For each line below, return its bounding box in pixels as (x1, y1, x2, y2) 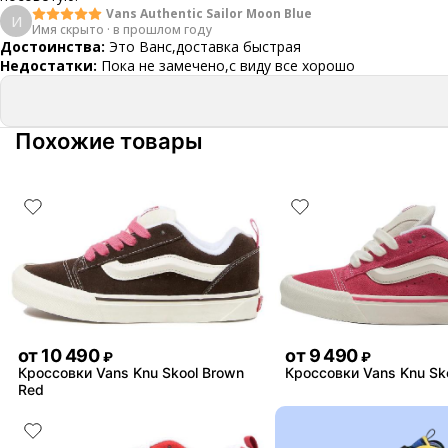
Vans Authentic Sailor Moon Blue (106, 4, 312, 22)
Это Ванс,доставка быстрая (109, 37, 301, 56)
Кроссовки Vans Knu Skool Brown (18, 363, 244, 381)
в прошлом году (113, 20, 212, 38)
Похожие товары (15, 128, 203, 154)
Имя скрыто (32, 20, 104, 38)
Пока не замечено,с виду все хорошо (101, 56, 355, 75)
